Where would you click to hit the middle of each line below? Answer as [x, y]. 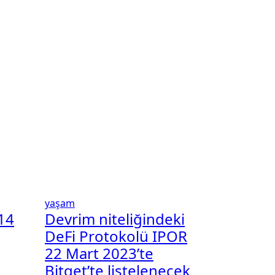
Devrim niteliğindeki [115, 219]
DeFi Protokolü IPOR [116, 236]
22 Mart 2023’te [99, 253]
